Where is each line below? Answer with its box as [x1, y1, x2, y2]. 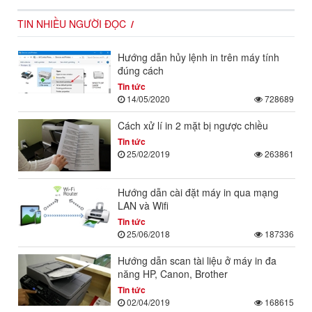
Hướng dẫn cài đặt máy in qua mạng [117, 185, 279, 199]
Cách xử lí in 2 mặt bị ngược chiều [117, 118, 268, 133]
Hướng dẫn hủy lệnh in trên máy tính [117, 50, 279, 65]
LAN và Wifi [117, 198, 169, 212]
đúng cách [117, 63, 164, 78]
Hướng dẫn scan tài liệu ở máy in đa [117, 253, 276, 267]
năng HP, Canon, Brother [117, 266, 228, 281]
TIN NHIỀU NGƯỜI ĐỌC [17, 17, 126, 31]
